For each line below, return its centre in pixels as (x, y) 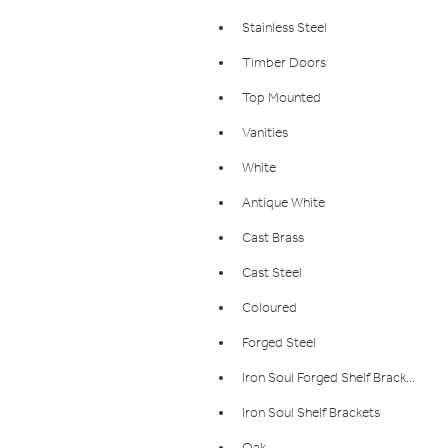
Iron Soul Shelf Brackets (311, 413)
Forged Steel (279, 343)
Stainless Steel (284, 28)
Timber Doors (284, 63)
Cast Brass (273, 238)
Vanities (265, 133)
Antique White (283, 203)
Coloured (269, 308)
